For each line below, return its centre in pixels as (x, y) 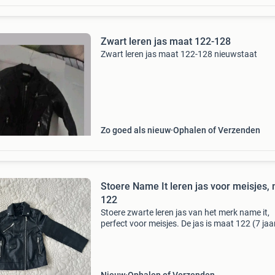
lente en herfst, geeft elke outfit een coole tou (185, 246)
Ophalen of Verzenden (216, 130)
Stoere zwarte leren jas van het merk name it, (185, 212)
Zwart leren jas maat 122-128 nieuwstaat (179, 54)
